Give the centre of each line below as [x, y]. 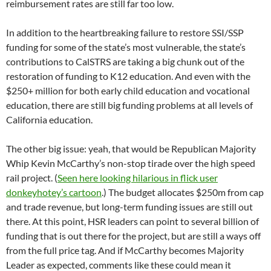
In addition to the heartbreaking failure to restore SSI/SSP [125, 33]
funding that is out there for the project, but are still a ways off [133, 236]
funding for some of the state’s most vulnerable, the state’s [126, 47]
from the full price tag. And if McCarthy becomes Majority [125, 250]
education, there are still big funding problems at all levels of [129, 105]
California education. [49, 120]
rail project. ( [32, 178]
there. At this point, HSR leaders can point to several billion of [132, 221]
